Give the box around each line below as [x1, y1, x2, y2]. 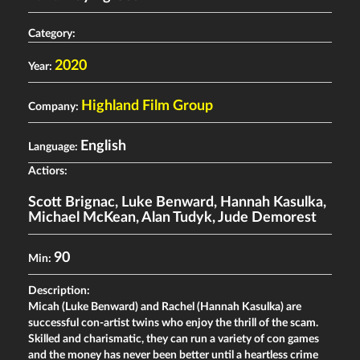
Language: [28, 141, 80, 153]
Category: [28, 28, 78, 40]
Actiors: [28, 166, 67, 178]
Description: [28, 285, 90, 297]
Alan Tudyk [141, 211, 212, 226]
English [80, 139, 126, 154]
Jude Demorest [218, 211, 317, 226]
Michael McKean [28, 211, 136, 226]
